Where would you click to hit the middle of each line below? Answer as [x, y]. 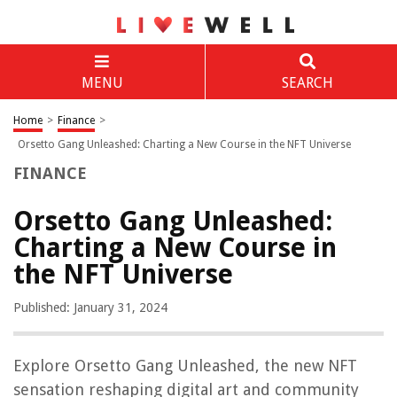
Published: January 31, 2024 [90, 307]
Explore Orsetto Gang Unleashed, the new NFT [185, 366]
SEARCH [307, 83]
